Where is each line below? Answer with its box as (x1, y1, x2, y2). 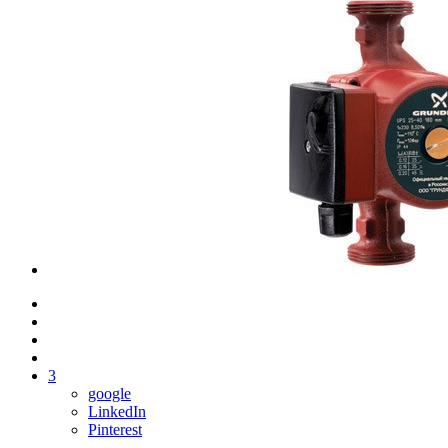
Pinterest (88, 420, 142, 438)
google (88, 384, 131, 402)
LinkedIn (88, 402, 146, 420)
